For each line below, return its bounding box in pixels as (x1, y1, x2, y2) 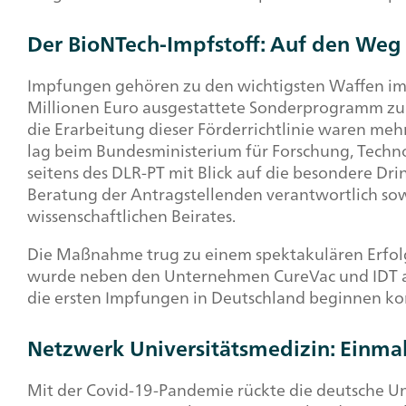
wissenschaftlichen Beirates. (27, 200, 239, 230)
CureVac (274, 260, 335, 290)
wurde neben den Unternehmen (27, 260, 274, 290)
